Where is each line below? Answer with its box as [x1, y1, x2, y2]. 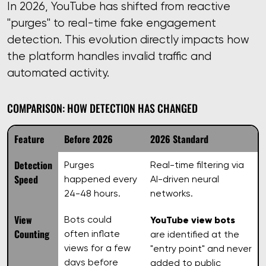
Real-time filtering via [150, 159, 244, 170]
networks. [150, 187, 193, 199]
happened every [64, 173, 137, 185]
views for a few [64, 242, 131, 254]
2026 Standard [150, 130, 208, 147]
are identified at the [150, 228, 239, 240]
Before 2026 [64, 130, 113, 147]
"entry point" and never [150, 242, 252, 254]
